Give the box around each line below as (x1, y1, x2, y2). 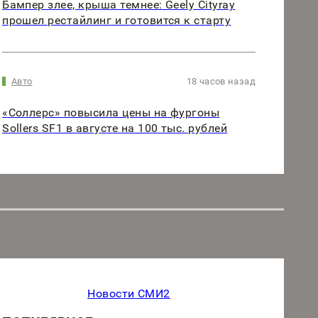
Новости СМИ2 (87, 287, 170, 300)
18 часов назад (186, 75, 256, 87)
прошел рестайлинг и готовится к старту (2, 13, 231, 27)
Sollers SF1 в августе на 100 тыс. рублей (2, 121, 228, 135)
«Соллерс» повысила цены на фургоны (2, 105, 220, 119)
